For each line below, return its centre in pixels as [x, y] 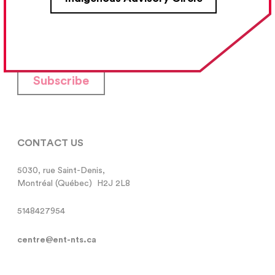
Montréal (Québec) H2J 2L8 [74, 184]
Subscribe [61, 81]
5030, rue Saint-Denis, [61, 171]
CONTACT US [51, 143]
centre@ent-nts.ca [57, 240]
